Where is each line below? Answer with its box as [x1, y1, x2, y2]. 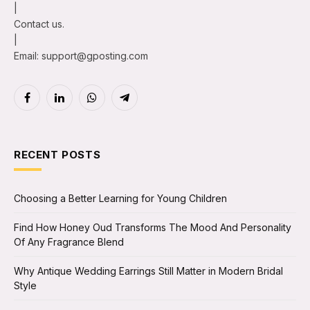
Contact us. [14, 18, 64, 30]
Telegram [123, 98, 167, 110]
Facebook [26, 98, 73, 110]
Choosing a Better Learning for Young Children [14, 192, 227, 205]
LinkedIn [58, 98, 97, 110]
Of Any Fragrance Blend [14, 236, 124, 248]
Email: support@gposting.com [14, 50, 148, 62]
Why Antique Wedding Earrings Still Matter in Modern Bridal [14, 265, 283, 277]
